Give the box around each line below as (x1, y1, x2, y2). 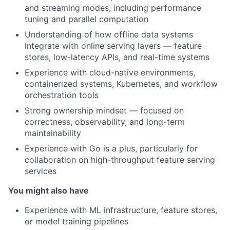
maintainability (25, 127, 81, 138)
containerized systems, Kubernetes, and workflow (25, 78, 218, 89)
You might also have (8, 185, 89, 196)
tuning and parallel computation (25, 13, 148, 24)
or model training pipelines (25, 216, 128, 226)
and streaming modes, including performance (25, 2, 201, 13)
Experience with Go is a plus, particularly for (25, 143, 198, 154)
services (25, 165, 56, 176)
